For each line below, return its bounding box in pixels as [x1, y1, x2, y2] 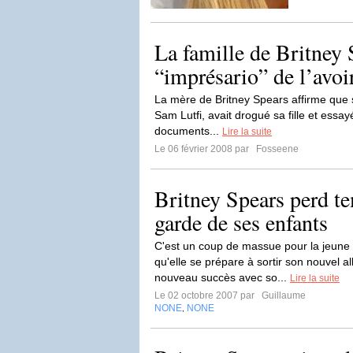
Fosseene [254, 143, 299, 154]
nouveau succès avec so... [154, 271, 290, 284]
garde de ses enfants [154, 207, 328, 237]
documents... [154, 124, 222, 137]
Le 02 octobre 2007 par [154, 290, 259, 301]
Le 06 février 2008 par [154, 143, 254, 154]
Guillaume [259, 290, 306, 301]
